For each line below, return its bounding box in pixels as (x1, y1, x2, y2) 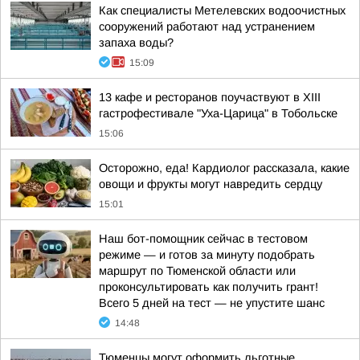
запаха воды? (99, 36, 174, 49)
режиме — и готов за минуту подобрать (99, 248, 315, 261)
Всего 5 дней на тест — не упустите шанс (99, 297, 325, 309)
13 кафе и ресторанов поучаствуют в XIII (99, 91, 321, 104)
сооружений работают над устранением (99, 20, 315, 33)
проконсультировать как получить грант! (99, 280, 318, 293)
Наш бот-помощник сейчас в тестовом (99, 232, 308, 245)
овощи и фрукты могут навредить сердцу (99, 178, 322, 190)
